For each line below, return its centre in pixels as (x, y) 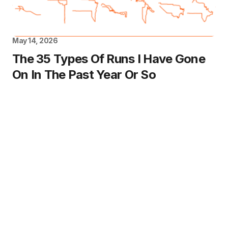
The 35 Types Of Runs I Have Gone (109, 59)
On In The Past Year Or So (84, 75)
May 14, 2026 (35, 41)
